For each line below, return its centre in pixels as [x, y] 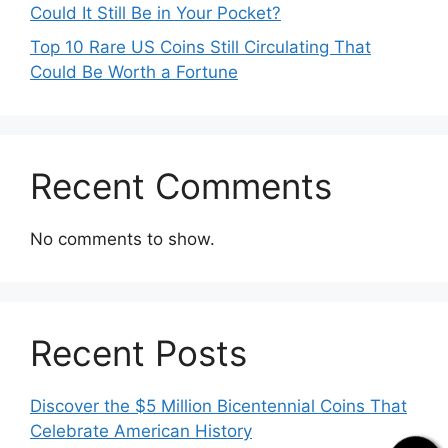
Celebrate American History [141, 430]
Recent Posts [138, 352]
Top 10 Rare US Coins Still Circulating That [200, 46]
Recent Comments [181, 185]
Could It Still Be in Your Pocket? [155, 13]
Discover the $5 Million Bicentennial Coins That [218, 405]
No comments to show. [122, 238]
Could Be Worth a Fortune [134, 71]
